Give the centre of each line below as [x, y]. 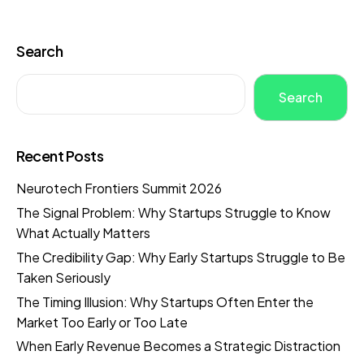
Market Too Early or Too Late [102, 322]
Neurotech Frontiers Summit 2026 [119, 188]
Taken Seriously [63, 277]
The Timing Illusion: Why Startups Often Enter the [165, 301]
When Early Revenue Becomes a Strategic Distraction [178, 346]
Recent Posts [60, 155]
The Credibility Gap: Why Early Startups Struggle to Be [181, 257]
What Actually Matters [83, 233]
